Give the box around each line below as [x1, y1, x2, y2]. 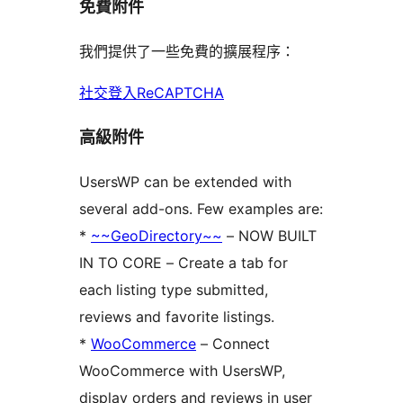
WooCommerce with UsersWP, [79, 361, 285, 380]
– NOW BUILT [222, 226, 317, 245]
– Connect [196, 334, 270, 353]
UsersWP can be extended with [79, 172, 291, 191]
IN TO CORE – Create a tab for [79, 253, 288, 272]
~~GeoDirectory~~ [91, 226, 222, 245]
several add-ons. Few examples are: [79, 199, 323, 218]
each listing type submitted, [79, 280, 268, 299]
